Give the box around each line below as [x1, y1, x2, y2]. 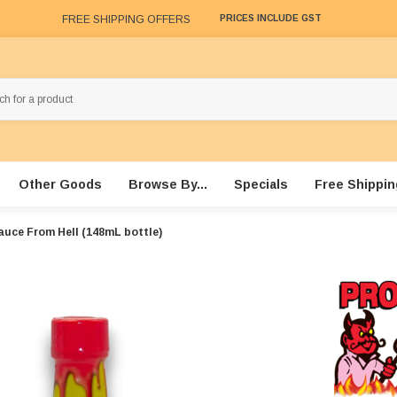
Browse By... [128, 177, 207, 192]
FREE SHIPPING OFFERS [62, 12, 191, 26]
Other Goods [18, 177, 102, 192]
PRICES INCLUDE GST [220, 13, 322, 24]
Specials [233, 177, 288, 192]
